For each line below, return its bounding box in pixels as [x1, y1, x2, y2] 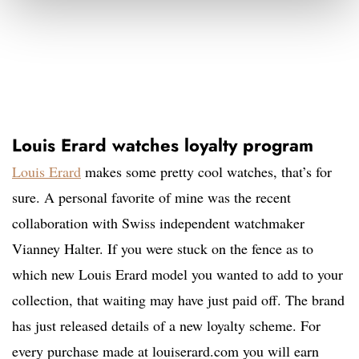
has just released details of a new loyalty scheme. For [12, 316, 321, 336]
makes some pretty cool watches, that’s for [81, 162, 332, 182]
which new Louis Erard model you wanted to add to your [12, 264, 343, 284]
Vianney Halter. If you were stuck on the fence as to [12, 239, 313, 259]
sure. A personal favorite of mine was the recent [12, 188, 291, 208]
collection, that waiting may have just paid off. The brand [12, 290, 345, 310]
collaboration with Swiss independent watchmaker [12, 213, 305, 233]
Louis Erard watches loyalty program [12, 132, 313, 159]
